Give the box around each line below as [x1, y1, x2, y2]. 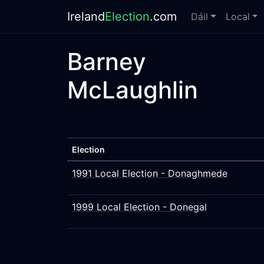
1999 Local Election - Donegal [72, 201, 207, 213]
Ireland [67, 9, 105, 24]
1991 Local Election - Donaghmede [72, 167, 227, 179]
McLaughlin [67, 75, 198, 104]
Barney [67, 47, 146, 76]
